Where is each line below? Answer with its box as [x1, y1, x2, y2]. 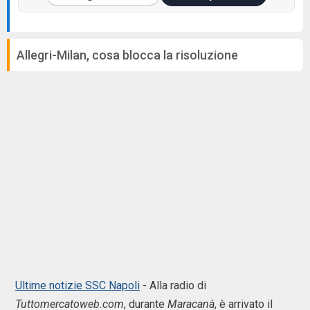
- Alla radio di [140, 279, 206, 292]
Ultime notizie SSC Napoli [15, 279, 140, 292]
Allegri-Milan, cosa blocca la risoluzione [17, 48, 238, 62]
